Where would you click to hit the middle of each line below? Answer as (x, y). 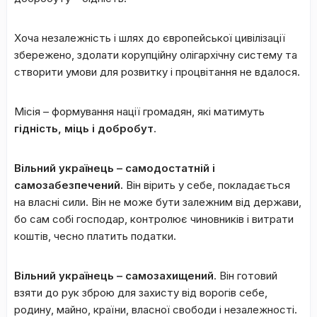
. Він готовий (246, 275)
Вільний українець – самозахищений (114, 275)
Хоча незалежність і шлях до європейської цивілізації (150, 38)
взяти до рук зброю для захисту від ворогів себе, (141, 292)
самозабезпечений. (69, 185)
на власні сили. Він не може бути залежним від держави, (158, 202)
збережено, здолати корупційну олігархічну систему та (156, 54)
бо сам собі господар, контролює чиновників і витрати (154, 219)
